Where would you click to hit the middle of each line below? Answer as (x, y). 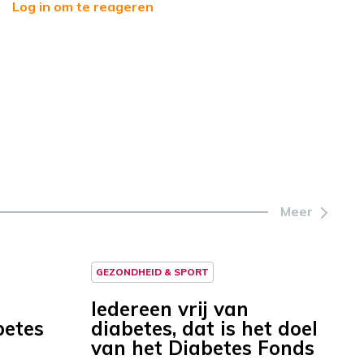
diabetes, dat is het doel (204, 329)
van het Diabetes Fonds (203, 348)
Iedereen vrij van (170, 309)
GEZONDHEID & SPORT (152, 272)
